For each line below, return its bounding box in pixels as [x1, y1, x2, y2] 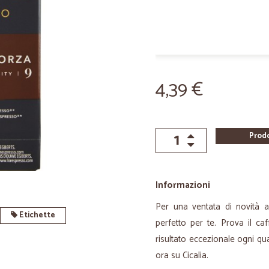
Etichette [17, 209, 55, 222]
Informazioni [156, 178, 210, 193]
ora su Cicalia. [156, 248, 208, 263]
